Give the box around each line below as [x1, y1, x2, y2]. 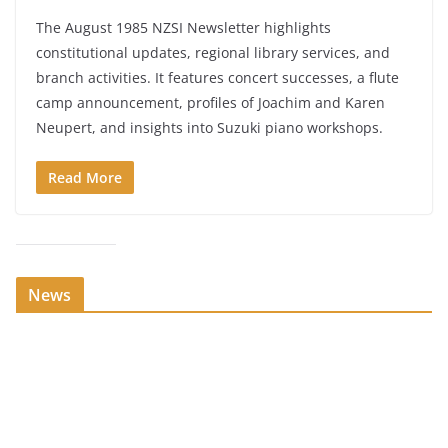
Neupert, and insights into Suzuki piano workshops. [36, 118, 383, 138]
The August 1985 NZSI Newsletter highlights [36, 18, 331, 38]
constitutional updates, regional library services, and [36, 43, 390, 63]
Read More [48, 168, 122, 188]
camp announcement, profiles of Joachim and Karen [36, 93, 385, 113]
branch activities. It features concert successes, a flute [36, 68, 399, 88]
